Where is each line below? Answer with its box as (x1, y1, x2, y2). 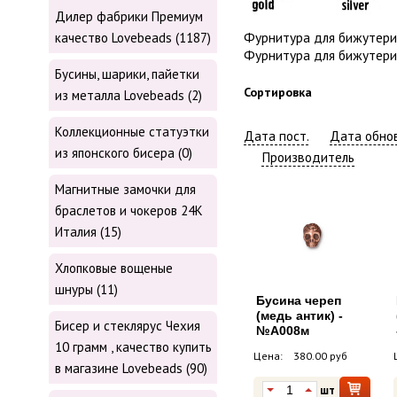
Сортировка (244, 83, 312, 101)
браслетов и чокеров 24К (55, 202, 203, 220)
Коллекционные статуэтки (55, 123, 209, 141)
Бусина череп (256, 293, 341, 308)
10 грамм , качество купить (55, 339, 212, 356)
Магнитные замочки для (55, 181, 196, 198)
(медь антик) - (256, 308, 343, 323)
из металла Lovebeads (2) (55, 87, 202, 105)
